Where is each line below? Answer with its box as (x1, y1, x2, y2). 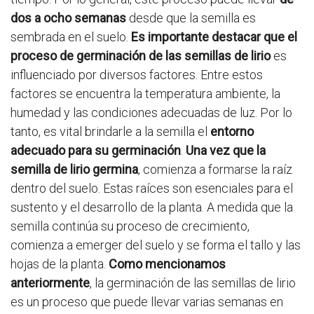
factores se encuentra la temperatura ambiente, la (11, 86, 280, 102)
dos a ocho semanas (11, 11, 126, 26)
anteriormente (11, 275, 90, 291)
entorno (210, 124, 254, 139)
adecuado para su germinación (11, 143, 181, 158)
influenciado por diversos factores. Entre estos (11, 67, 263, 83)
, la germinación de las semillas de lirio (90, 275, 296, 291)
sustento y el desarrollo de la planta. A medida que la (11, 200, 293, 215)
